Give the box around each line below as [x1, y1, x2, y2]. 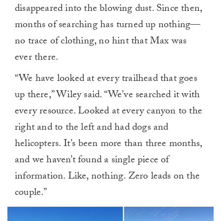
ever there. [15, 50, 59, 67]
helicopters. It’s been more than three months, [15, 136, 202, 153]
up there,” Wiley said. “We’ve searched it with [15, 87, 200, 105]
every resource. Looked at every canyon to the [15, 104, 203, 121]
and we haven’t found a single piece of [15, 152, 169, 170]
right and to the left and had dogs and [15, 120, 169, 137]
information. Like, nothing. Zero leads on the [15, 169, 200, 186]
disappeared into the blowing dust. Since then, [15, 1, 202, 18]
